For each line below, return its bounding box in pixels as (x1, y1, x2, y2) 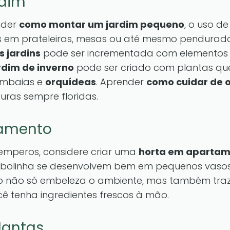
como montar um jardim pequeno (19, 18, 184, 31)
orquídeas (45, 75, 96, 88)
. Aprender (96, 75, 146, 88)
